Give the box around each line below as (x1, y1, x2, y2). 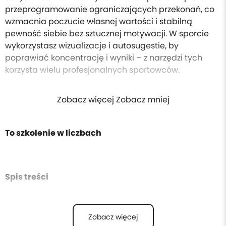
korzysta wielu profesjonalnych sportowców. (5, 64, 180, 76)
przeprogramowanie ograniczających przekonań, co (5, 4, 214, 15)
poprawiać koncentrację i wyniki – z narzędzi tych (5, 52, 202, 64)
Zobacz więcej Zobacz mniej (56, 94, 169, 105)
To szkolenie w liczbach (5, 127, 101, 139)
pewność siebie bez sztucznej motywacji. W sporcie (5, 28, 209, 39)
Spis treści (5, 171, 48, 183)
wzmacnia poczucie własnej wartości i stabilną (5, 16, 192, 27)
